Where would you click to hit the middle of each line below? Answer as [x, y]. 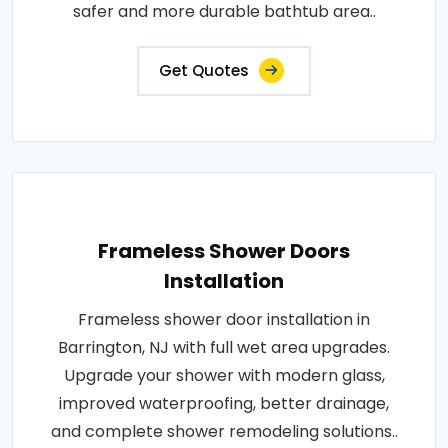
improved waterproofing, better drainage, [224, 403]
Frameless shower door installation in [224, 319]
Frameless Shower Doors [224, 250]
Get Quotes [204, 70]
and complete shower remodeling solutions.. [224, 431]
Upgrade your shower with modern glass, [224, 375]
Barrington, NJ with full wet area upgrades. [224, 347]
